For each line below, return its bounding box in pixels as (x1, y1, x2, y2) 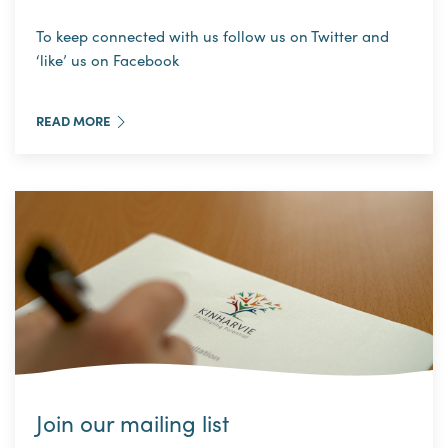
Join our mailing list (36, 405, 229, 439)
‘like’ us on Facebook (36, 48, 179, 71)
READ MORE (36, 111, 111, 131)
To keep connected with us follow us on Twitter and (36, 24, 389, 47)
